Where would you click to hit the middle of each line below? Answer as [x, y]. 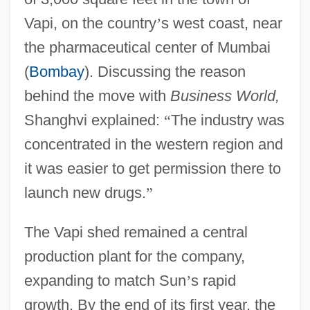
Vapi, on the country [90, 23]
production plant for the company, [134, 256]
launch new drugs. [85, 192]
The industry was [227, 120]
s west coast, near [221, 23]
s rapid [213, 280]
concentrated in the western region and [153, 144]
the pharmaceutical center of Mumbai [147, 47]
